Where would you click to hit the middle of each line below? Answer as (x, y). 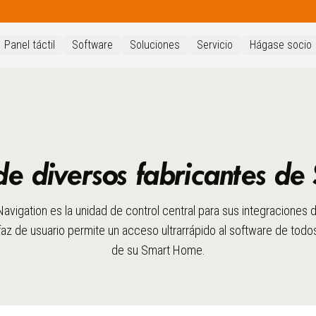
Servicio (215, 45)
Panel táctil (30, 45)
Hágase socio (281, 45)
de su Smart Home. (158, 250)
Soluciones (155, 45)
